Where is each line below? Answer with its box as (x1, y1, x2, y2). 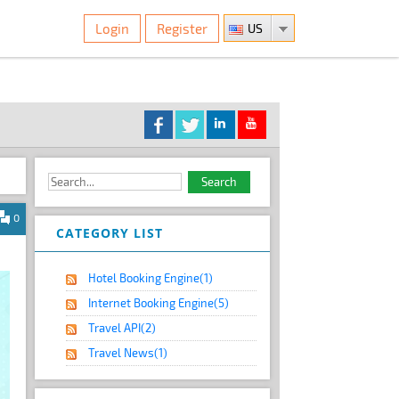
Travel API (88, 320, 142, 335)
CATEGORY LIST (56, 224, 164, 241)
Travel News (88, 345, 155, 360)
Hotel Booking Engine (88, 270, 200, 285)
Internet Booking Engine (88, 295, 215, 310)
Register (157, 20, 208, 37)
